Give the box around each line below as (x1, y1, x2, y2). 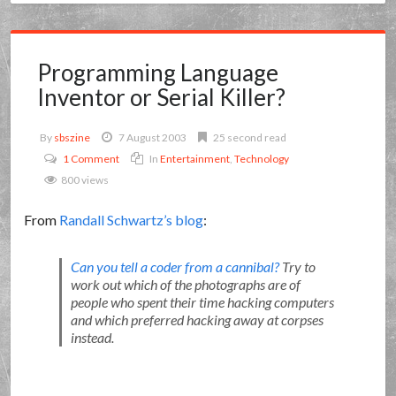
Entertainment (160, 152, 231, 165)
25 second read (211, 131, 287, 144)
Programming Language (37, 58, 279, 87)
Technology (234, 152, 290, 165)
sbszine (54, 131, 91, 144)
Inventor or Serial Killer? (37, 83, 286, 111)
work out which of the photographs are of (70, 276, 301, 293)
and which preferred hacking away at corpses (70, 311, 324, 328)
